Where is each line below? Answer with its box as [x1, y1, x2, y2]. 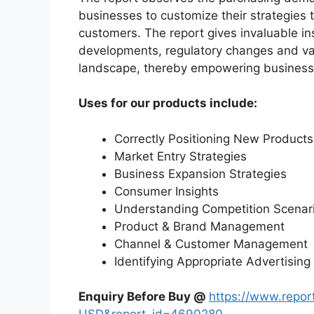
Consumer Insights [114, 184, 219, 198]
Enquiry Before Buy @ [78, 289, 209, 304]
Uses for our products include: [78, 96, 257, 111]
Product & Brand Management [114, 219, 285, 233]
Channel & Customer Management [114, 236, 308, 251]
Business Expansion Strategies [114, 166, 287, 181]
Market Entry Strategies [114, 149, 247, 163]
